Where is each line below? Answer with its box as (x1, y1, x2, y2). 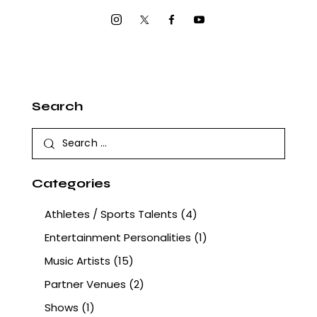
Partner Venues (45, 277, 126, 292)
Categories (32, 175, 110, 192)
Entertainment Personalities (45, 230, 191, 246)
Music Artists (45, 253, 110, 269)
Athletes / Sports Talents (45, 207, 178, 222)
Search (32, 98, 83, 114)
